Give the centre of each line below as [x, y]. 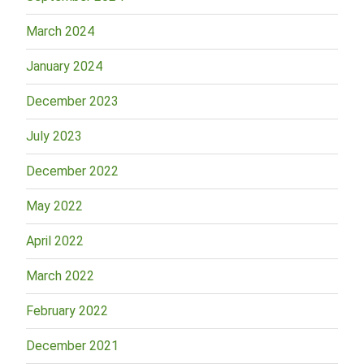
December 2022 [72, 171]
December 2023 [72, 101]
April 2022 [55, 240]
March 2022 [60, 275]
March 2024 [60, 31]
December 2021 [72, 345]
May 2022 [54, 206]
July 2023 [54, 136]
